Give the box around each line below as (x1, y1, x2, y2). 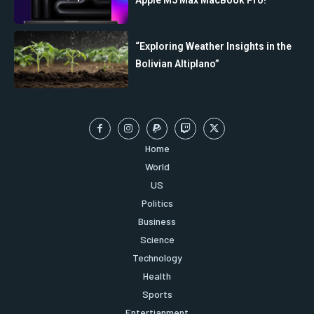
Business (138, 214, 176, 227)
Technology (132, 251, 182, 264)
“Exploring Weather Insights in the (135, 41, 292, 53)
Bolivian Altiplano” (135, 58, 220, 70)
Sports (142, 287, 172, 300)
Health (143, 269, 171, 282)
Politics (141, 196, 173, 209)
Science (139, 233, 175, 245)
